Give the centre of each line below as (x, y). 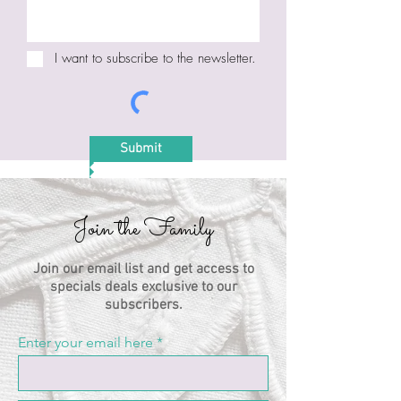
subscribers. (143, 305)
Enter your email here (85, 342)
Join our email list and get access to (143, 269)
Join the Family (143, 229)
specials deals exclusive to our (143, 287)
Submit (141, 148)
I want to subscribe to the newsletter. (155, 59)
